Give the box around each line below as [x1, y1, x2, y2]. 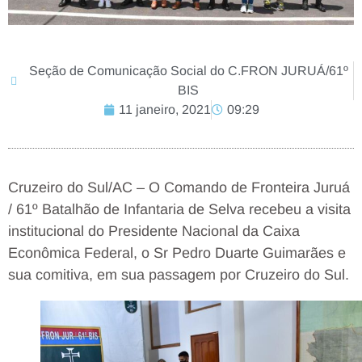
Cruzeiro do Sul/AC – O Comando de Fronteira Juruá [8, 179, 350, 196]
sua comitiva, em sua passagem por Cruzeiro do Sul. [8, 266, 349, 283]
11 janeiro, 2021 [118, 102, 211, 116]
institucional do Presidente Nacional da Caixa [8, 222, 300, 239]
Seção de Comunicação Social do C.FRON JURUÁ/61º [28, 63, 348, 78]
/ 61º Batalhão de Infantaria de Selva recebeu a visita [8, 200, 351, 217]
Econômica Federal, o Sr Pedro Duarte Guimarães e [8, 244, 346, 261]
